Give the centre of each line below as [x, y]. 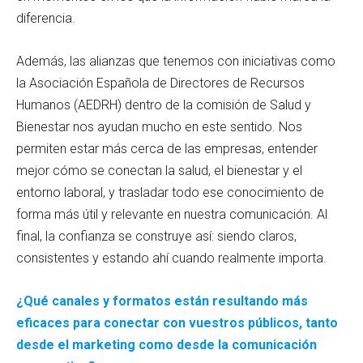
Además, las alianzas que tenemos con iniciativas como [176, 61]
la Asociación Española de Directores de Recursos [160, 83]
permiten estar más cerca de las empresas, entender [167, 148]
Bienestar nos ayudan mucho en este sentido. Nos [159, 126]
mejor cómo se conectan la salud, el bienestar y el [159, 170]
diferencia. [46, 18]
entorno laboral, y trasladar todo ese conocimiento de [170, 192]
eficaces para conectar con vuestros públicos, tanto [177, 322]
